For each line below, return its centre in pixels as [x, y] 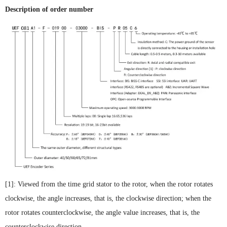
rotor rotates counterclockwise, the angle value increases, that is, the [102, 213]
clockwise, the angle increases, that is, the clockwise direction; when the [108, 198]
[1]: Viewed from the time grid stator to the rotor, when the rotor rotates [109, 184]
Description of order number [49, 9]
